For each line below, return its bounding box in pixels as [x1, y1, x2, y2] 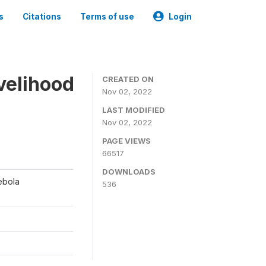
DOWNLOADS [102, 167, 156, 176]
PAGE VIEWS [102, 136, 151, 145]
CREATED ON [102, 74, 154, 84]
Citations [23, 12, 61, 21]
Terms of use [80, 12, 134, 21]
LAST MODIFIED [102, 105, 165, 115]
